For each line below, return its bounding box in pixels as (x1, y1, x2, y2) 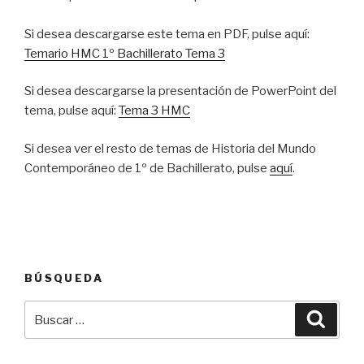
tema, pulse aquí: (24, 103, 119, 119)
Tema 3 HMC (119, 103, 190, 119)
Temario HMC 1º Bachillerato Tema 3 (24, 45, 225, 61)
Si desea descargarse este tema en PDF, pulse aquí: (24, 26, 310, 41)
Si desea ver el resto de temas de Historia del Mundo (24, 141, 316, 156)
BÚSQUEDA (24, 271, 103, 284)
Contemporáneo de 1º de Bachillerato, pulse (24, 160, 270, 175)
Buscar (24, 302, 67, 318)
